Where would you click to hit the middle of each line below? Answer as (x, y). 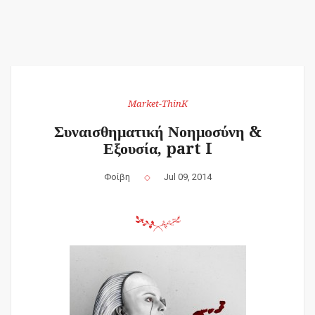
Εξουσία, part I (157, 148)
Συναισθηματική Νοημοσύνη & (157, 131)
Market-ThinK (157, 103)
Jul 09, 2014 (187, 176)
